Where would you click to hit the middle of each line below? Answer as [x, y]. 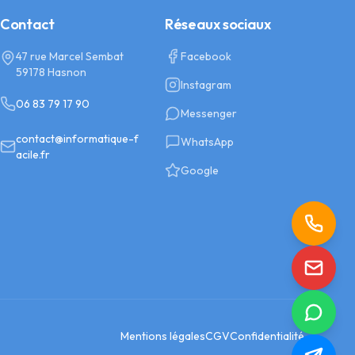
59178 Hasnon [51, 72]
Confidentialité [267, 336]
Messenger [209, 113]
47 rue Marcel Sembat [70, 56]
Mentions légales [163, 336]
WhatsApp [207, 142]
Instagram [206, 85]
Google [200, 170]
